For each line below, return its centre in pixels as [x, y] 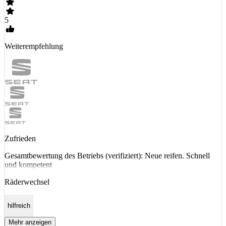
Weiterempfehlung [34, 46]
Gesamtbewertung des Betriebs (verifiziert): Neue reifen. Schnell [107, 155]
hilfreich [19, 206]
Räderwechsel [27, 182]
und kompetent [28, 164]
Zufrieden [20, 138]
